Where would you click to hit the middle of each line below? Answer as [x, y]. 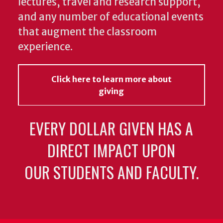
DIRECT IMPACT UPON [111, 150]
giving [111, 91]
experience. [46, 47]
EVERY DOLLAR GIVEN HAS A [111, 128]
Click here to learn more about [111, 79]
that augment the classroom [87, 32]
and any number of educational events [111, 17]
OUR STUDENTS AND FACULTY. [111, 172]
